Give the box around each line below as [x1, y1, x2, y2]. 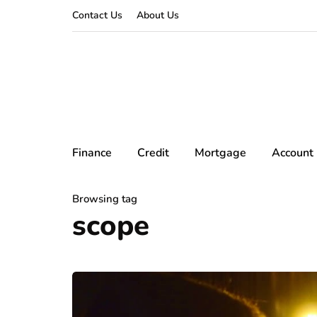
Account [272, 145, 313, 161]
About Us [137, 8, 179, 22]
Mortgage [195, 145, 246, 161]
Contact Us [72, 8, 122, 22]
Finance [72, 145, 112, 161]
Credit [137, 145, 169, 161]
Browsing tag [72, 192, 137, 206]
